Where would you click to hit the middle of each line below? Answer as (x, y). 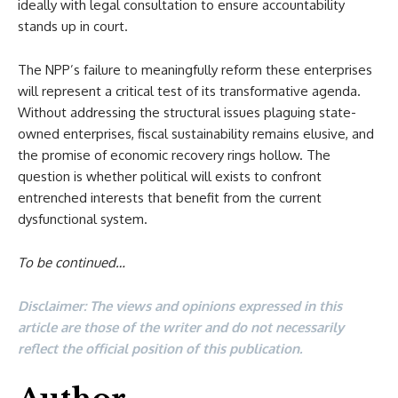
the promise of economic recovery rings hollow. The (174, 155)
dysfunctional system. (83, 219)
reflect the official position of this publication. (160, 348)
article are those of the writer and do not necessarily (181, 327)
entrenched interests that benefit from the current (170, 197)
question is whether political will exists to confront (170, 176)
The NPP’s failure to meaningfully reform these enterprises (195, 69)
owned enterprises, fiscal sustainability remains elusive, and (196, 133)
